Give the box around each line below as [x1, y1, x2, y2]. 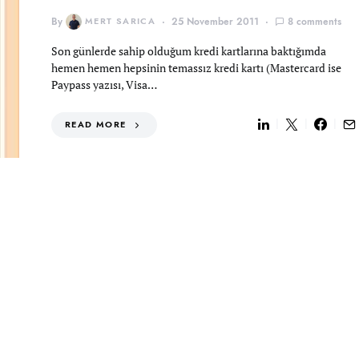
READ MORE [65, 119, 127, 131]
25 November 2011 [171, 15, 260, 28]
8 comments [288, 15, 342, 28]
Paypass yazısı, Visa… [51, 77, 157, 92]
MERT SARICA [85, 15, 156, 27]
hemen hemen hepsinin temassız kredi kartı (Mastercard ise [51, 60, 341, 75]
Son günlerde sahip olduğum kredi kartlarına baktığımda [51, 43, 326, 58]
